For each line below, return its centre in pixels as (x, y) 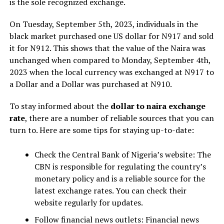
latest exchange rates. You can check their (110, 190)
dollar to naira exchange (158, 106)
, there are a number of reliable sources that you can (119, 118)
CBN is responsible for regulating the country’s (120, 166)
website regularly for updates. (88, 202)
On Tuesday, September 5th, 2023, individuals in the (103, 24)
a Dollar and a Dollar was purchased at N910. (90, 84)
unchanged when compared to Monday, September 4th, (110, 60)
